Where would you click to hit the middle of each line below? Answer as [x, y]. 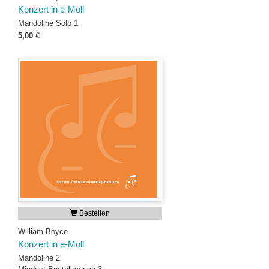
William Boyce [43, 231]
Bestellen [94, 213]
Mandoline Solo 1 [48, 23]
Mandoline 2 [39, 258]
